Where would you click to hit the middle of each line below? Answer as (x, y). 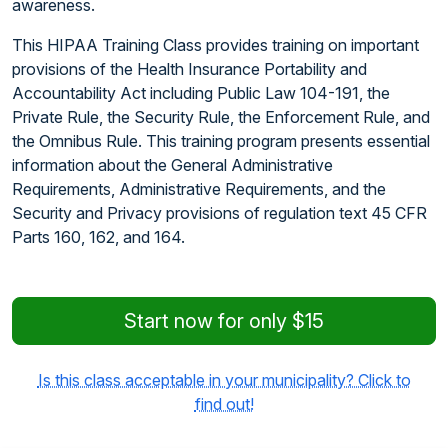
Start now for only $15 (224, 321)
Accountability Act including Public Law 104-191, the (201, 93)
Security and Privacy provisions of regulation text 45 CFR (219, 213)
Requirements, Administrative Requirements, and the (199, 189)
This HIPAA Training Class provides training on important (215, 45)
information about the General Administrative (172, 165)
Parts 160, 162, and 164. (98, 237)
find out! (224, 404)
